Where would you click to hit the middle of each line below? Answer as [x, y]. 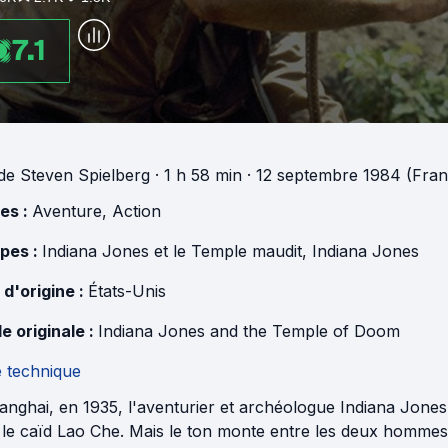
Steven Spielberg [85, 175]
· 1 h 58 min [196, 175]
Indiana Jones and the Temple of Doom [249, 331]
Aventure [67, 211]
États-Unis [127, 291]
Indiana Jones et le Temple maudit [172, 251]
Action [136, 211]
